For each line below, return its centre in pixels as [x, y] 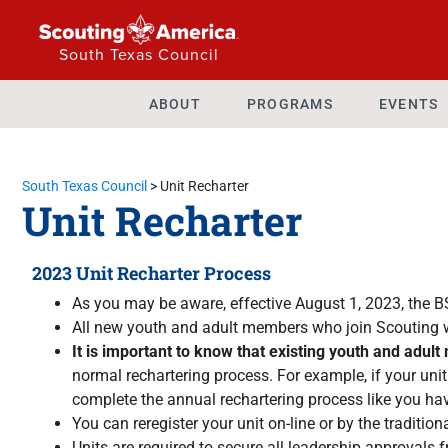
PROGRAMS [289, 103]
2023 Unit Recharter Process [151, 273]
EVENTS [408, 103]
